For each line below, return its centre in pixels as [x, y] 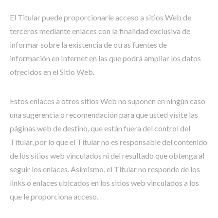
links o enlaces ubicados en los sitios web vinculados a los [104, 183]
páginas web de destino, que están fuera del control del [100, 128]
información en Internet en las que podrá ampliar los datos [105, 58]
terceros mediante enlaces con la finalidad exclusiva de [100, 31]
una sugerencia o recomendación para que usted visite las [104, 115]
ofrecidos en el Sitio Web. [52, 72]
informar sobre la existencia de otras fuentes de [88, 45]
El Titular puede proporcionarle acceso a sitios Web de [100, 17]
